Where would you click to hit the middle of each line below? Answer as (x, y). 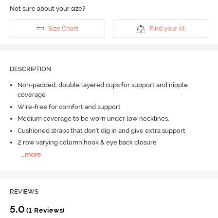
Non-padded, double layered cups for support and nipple (102, 85)
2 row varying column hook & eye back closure (87, 143)
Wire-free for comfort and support (69, 107)
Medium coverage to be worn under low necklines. (93, 119)
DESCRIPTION (30, 69)
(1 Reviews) (45, 211)
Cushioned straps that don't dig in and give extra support (101, 130)
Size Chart (63, 29)
